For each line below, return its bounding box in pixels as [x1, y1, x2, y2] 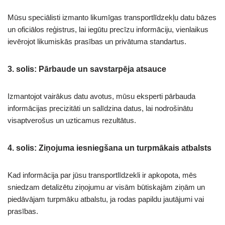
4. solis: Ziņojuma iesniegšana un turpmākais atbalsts [8, 144, 211, 153]
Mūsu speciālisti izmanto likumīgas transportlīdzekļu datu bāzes [8, 13, 216, 22]
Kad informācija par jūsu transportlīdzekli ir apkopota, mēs [8, 171, 197, 180]
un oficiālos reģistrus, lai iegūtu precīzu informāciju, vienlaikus [8, 25, 208, 34]
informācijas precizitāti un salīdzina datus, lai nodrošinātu [8, 104, 193, 113]
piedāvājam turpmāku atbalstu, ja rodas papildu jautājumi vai [8, 195, 204, 204]
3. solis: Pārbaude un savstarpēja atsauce [8, 65, 166, 74]
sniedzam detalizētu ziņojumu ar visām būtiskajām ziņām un [8, 183, 205, 192]
